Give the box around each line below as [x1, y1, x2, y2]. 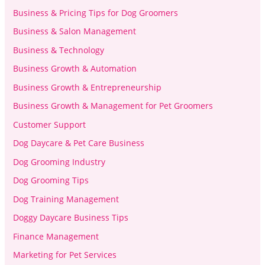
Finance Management [12, 230, 99, 242]
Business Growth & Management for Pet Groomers [12, 100, 213, 112]
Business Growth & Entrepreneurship [12, 81, 161, 93]
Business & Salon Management [12, 25, 136, 37]
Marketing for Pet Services [12, 249, 117, 261]
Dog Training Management [12, 193, 119, 205]
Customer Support [12, 118, 86, 130]
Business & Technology [12, 44, 104, 56]
